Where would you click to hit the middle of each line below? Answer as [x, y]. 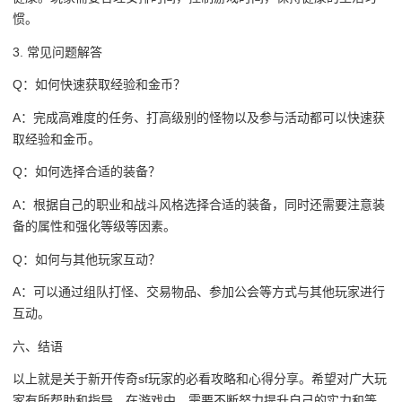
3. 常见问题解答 [57, 52]
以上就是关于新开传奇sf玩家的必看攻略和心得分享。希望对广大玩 [200, 379]
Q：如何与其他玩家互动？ [87, 259]
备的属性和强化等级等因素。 [94, 226]
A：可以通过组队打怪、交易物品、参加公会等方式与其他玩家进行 [199, 292]
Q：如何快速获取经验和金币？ [99, 85]
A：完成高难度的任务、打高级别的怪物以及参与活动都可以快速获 [199, 117]
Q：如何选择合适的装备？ [87, 172]
